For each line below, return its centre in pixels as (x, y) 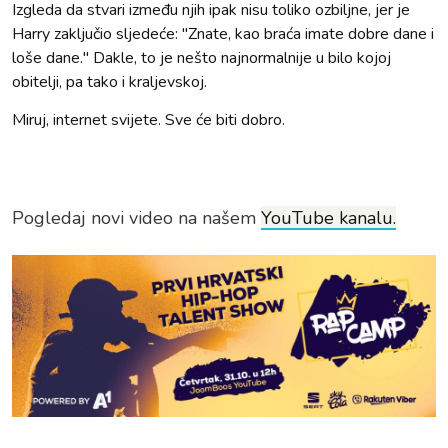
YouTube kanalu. (328, 218)
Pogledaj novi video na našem (136, 218)
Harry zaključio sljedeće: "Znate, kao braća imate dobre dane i (223, 34)
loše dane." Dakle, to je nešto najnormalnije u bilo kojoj (201, 58)
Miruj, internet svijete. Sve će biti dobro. (148, 120)
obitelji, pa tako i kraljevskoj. (109, 82)
